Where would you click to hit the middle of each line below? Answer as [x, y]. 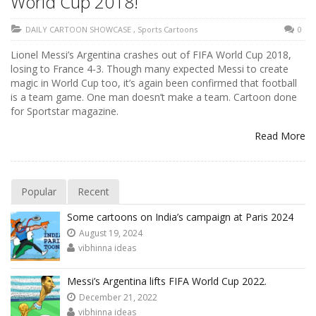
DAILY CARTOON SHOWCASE [78, 29]
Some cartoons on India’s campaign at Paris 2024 [180, 217]
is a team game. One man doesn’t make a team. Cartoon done [154, 97]
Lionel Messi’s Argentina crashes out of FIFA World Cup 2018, [151, 55]
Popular [39, 192]
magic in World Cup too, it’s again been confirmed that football [154, 83]
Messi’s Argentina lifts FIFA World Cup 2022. [167, 281]
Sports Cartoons [168, 29]
